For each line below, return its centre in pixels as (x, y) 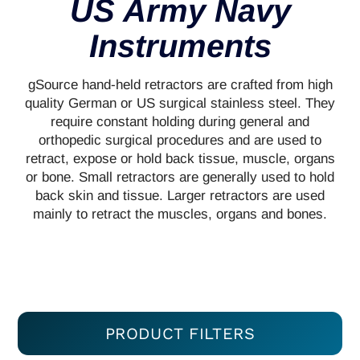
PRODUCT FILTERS (180, 333)
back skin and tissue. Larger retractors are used (180, 195)
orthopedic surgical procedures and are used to (180, 140)
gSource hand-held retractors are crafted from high (180, 84)
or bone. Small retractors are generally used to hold (180, 177)
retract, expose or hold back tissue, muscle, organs (180, 158)
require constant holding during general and (180, 121)
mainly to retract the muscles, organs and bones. (180, 214)
